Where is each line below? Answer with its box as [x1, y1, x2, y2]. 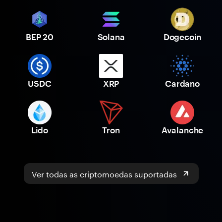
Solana [97, 32, 125, 42]
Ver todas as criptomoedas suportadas [31, 167, 177, 180]
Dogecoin [163, 32, 202, 42]
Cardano [165, 78, 200, 89]
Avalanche [161, 125, 204, 135]
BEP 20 [26, 32, 54, 42]
